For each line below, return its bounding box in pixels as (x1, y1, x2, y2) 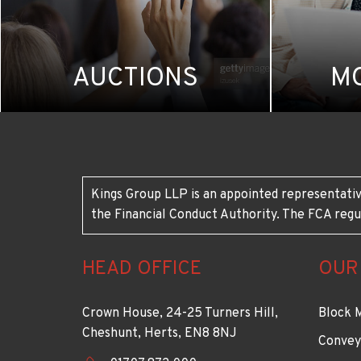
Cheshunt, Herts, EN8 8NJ (82, 325, 237, 342)
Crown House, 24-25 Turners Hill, (82, 305, 278, 322)
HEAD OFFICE (82, 256, 201, 281)
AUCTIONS (73, 62, 198, 95)
